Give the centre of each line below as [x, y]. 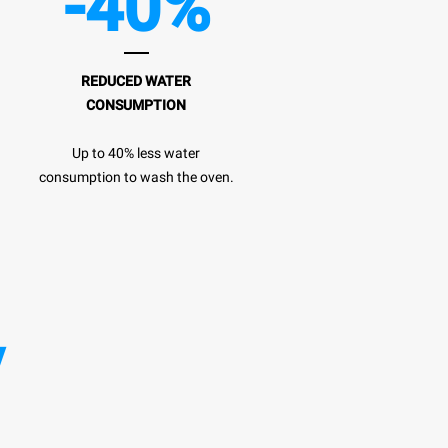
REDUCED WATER [136, 80]
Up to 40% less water [136, 152]
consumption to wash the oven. [136, 176]
